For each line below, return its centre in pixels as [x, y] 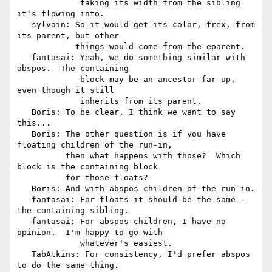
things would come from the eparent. [46, 47]
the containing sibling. [73, 211]
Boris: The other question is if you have [24, 134]
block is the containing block [87, 167]
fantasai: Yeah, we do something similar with [24, 58]
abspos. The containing [73, 69]
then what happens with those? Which [41, 156]
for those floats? [41, 178]
